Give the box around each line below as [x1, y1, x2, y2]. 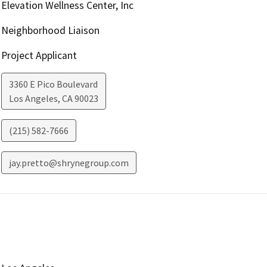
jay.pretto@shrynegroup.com [8, 157, 129, 169]
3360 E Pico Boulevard [8, 78, 98, 91]
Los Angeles [8, 92, 58, 105]
